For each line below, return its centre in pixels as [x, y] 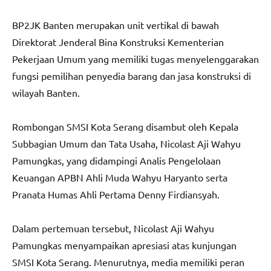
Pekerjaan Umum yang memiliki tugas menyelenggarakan [135, 59]
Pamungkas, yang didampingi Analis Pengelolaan [116, 161]
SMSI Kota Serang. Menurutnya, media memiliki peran [128, 262]
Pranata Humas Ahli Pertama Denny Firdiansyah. [116, 194]
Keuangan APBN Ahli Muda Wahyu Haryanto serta [120, 178]
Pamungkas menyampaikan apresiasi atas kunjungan [124, 245]
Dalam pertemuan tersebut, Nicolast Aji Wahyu [113, 228]
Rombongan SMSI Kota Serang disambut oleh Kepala [125, 127]
